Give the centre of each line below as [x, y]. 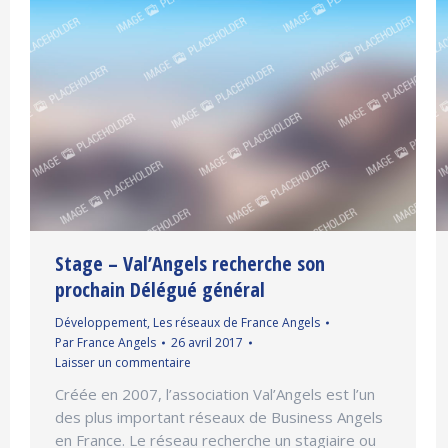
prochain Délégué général [160, 290]
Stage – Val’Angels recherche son [190, 264]
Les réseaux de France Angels [236, 323]
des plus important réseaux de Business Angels [219, 417]
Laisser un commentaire [123, 363]
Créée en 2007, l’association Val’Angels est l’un [215, 394]
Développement [101, 323]
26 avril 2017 [207, 343]
